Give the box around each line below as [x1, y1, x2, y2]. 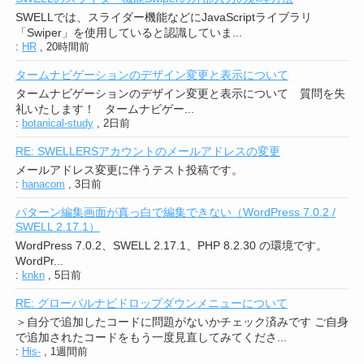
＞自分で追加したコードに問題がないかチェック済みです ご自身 [15, 315, 349, 329]
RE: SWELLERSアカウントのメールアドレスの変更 [15, 145, 280, 158]
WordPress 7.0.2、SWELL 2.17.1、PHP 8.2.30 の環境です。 [15, 239, 327, 253]
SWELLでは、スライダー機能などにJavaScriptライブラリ [15, 11, 312, 24]
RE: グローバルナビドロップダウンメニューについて [15, 297, 288, 310]
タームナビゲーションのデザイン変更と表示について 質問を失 [15, 87, 345, 101]
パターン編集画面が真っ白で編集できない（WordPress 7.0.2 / [15, 206, 336, 219]
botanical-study [21, 117, 93, 130]
